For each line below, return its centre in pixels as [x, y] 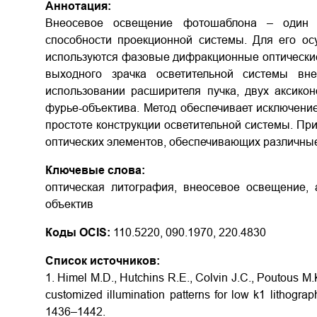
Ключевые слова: [95, 170]
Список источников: [103, 261]
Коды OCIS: [78, 232]
